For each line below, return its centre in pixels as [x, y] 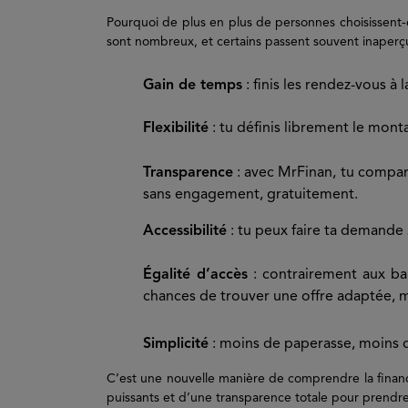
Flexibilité [176, 128]
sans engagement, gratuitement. [250, 195]
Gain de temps [193, 86]
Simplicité [176, 344]
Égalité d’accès [195, 275]
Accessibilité [185, 231]
